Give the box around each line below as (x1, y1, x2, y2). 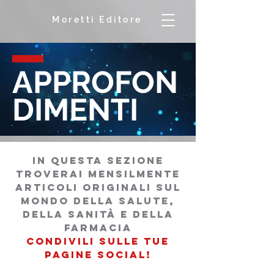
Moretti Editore (52, 15, 143, 24)
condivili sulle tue (26, 235, 169, 247)
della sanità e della (22, 208, 174, 220)
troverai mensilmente (15, 168, 180, 180)
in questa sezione (32, 154, 164, 166)
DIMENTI (12, 92, 138, 128)
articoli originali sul (15, 181, 181, 193)
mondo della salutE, (21, 194, 175, 207)
